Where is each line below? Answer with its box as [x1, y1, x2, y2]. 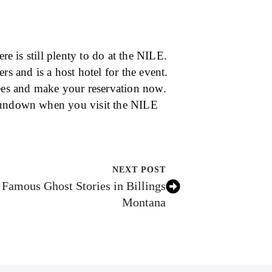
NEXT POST [112, 165, 166, 175]
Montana [122, 195, 166, 209]
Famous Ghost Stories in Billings [1, 179, 166, 193]
